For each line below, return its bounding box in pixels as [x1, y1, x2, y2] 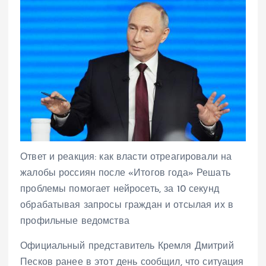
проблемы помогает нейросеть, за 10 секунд [20, 185, 219, 195]
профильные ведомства [20, 217, 129, 227]
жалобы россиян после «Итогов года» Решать [20, 169, 230, 179]
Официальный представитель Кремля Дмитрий [20, 241, 234, 251]
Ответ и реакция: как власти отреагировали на [20, 153, 232, 163]
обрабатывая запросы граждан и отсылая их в [20, 201, 233, 211]
